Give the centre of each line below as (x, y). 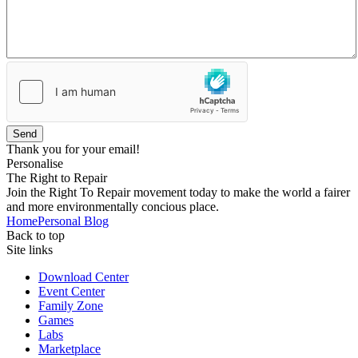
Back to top (36, 236)
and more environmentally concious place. (113, 207)
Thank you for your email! (73, 149)
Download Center (84, 277)
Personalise (35, 164)
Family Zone (71, 306)
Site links (30, 250)
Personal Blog (73, 221)
